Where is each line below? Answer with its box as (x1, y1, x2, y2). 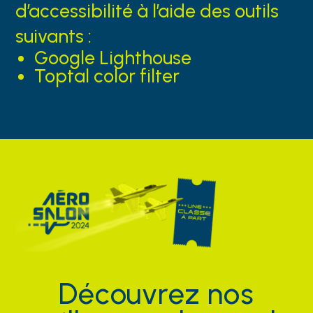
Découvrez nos (59, 275, 254, 311)
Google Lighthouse (34, 47, 191, 70)
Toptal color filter (34, 65, 180, 88)
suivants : (15, 25, 92, 48)
